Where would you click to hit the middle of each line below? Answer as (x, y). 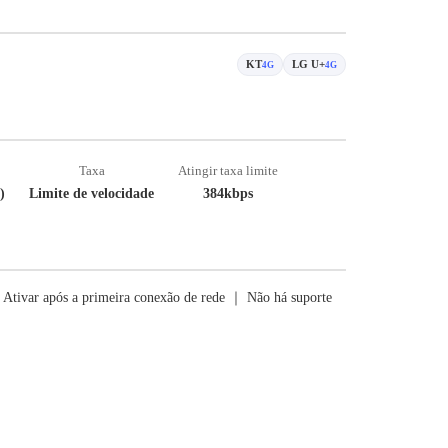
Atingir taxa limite (228, 170)
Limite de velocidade (91, 193)
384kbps (228, 193)
